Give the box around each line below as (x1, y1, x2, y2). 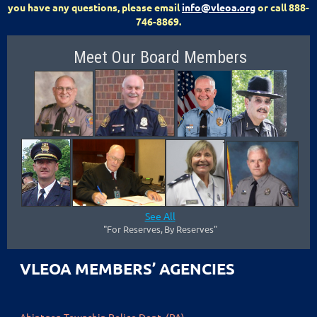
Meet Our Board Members (73, 47, 247, 67)
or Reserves (111, 223, 161, 236)
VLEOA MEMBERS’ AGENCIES (20, 258, 235, 278)
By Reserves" (163, 223, 217, 236)
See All (144, 209, 175, 223)
